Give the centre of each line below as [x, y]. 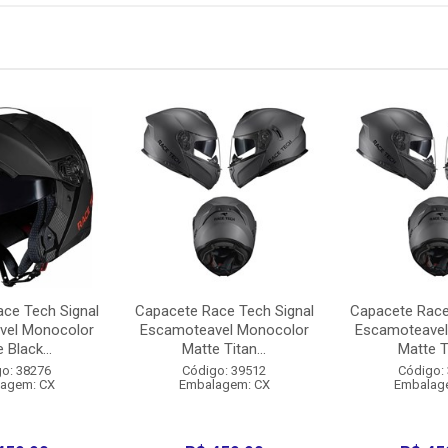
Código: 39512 [224, 370]
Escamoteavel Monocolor [224, 330]
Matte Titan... [224, 349]
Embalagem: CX [224, 384]
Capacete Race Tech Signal [224, 311]
